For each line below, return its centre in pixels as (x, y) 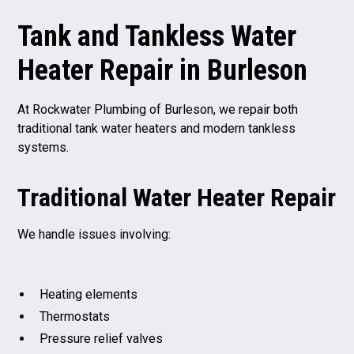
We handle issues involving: (94, 234)
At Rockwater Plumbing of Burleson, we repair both (158, 109)
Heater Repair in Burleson (163, 70)
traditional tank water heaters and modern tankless (157, 128)
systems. (43, 147)
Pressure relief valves (102, 338)
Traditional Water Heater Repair (177, 197)
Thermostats (75, 316)
